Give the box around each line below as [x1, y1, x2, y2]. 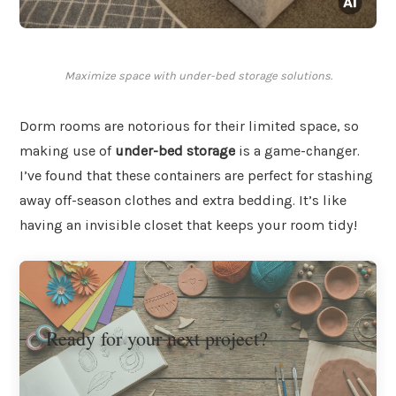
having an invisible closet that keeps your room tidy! [19, 217, 357, 234]
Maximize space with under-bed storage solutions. [64, 69, 332, 83]
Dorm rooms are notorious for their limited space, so [19, 118, 359, 135]
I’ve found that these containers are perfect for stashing [19, 167, 373, 185]
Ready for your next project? [46, 324, 268, 351]
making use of [19, 142, 115, 160]
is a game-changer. [235, 142, 360, 160]
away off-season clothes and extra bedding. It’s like [19, 192, 346, 209]
